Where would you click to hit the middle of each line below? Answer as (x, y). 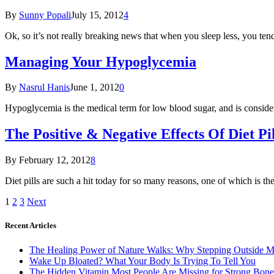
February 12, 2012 (55, 160)
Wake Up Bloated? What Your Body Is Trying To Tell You (143, 261)
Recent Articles (31, 226)
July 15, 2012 (97, 15)
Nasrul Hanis (44, 87)
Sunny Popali (45, 15)
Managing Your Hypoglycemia (101, 61)
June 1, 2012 (94, 87)
